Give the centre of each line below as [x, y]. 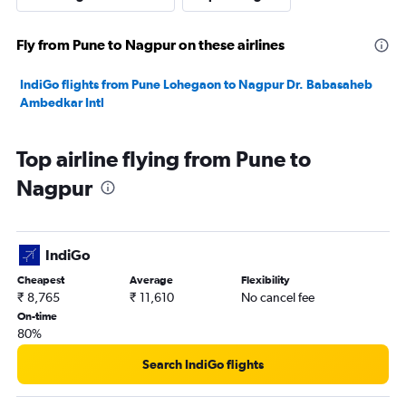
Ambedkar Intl [62, 103]
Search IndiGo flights [203, 365]
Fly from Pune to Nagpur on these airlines [150, 45]
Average [151, 280]
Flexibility [266, 280]
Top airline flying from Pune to [164, 159]
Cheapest [41, 280]
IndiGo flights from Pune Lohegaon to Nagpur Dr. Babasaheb [196, 85]
